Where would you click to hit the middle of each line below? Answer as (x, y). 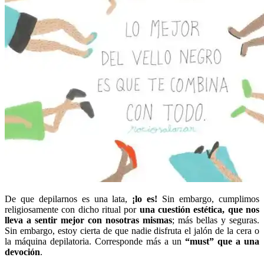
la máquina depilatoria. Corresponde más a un (93, 241)
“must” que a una (220, 241)
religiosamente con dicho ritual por (72, 209)
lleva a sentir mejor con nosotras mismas (88, 220)
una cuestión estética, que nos (199, 209)
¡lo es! (143, 199)
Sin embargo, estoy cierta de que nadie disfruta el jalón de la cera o (132, 230)
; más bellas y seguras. (216, 220)
